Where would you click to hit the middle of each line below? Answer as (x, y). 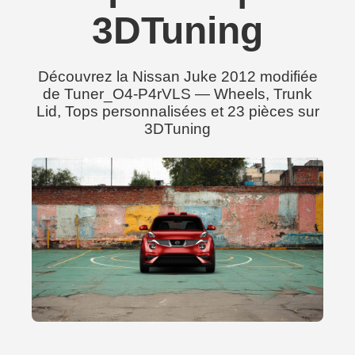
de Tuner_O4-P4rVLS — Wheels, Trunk (177, 94)
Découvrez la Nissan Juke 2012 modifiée (177, 76)
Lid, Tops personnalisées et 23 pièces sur (177, 111)
